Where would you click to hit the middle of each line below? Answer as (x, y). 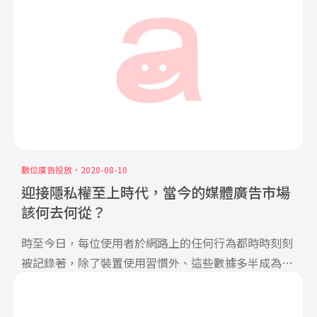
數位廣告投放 (47, 170)
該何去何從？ (64, 212)
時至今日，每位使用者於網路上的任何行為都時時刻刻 (157, 243)
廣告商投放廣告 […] (72, 283)
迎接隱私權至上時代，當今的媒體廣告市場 (156, 192)
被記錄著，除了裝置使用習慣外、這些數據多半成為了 (157, 263)
